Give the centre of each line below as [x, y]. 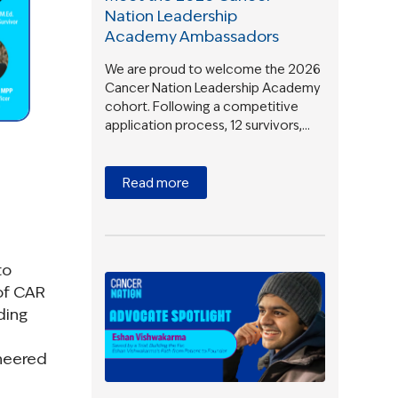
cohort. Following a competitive [202, 106]
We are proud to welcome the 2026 [213, 69]
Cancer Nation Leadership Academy [213, 88]
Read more [156, 183]
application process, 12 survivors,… [208, 125]
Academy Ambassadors [192, 36]
